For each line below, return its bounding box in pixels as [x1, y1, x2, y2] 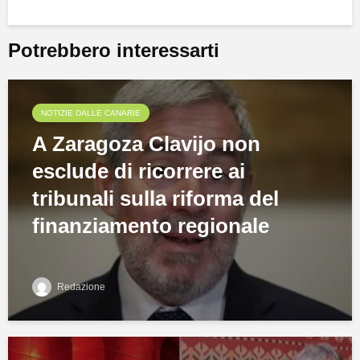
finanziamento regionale [32, 213, 269, 238]
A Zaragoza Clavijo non [32, 131, 260, 156]
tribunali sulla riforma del [32, 186, 279, 211]
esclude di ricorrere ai [32, 158, 245, 183]
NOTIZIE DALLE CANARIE [41, 108, 141, 117]
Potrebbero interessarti [8, 39, 219, 61]
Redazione [55, 280, 105, 292]
